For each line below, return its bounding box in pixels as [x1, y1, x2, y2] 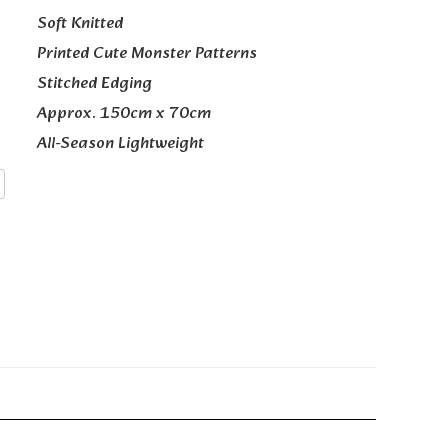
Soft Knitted [36, 10, 123, 38]
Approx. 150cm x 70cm [36, 100, 211, 128]
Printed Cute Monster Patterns [36, 40, 257, 68]
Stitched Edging [36, 70, 152, 98]
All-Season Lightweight [36, 130, 204, 158]
